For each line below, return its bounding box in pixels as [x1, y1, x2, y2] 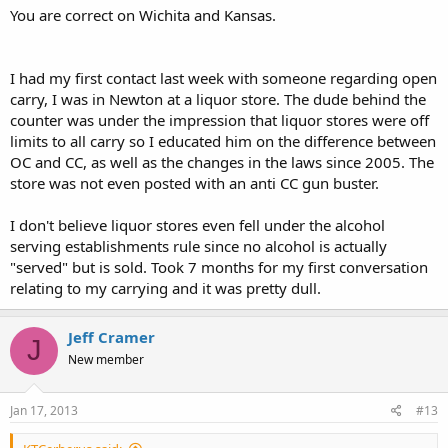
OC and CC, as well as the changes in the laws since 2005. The [10, 151, 434, 172]
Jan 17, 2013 [10, 402, 78, 419]
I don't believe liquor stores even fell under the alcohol [10, 214, 385, 235]
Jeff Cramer [68, 326, 155, 347]
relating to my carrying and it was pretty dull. [10, 277, 321, 298]
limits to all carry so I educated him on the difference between [10, 130, 436, 151]
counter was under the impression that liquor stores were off [10, 109, 429, 130]
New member [68, 350, 144, 368]
